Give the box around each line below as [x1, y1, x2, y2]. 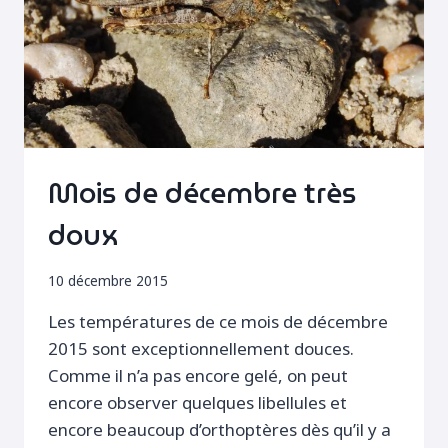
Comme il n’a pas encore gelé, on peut [48, 364, 348, 388]
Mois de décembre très [48, 171, 357, 216]
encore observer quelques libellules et [48, 391, 347, 415]
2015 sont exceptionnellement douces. [48, 337, 354, 361]
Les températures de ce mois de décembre [48, 310, 388, 334]
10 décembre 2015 [48, 271, 168, 291]
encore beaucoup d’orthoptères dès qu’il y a [48, 418, 391, 442]
